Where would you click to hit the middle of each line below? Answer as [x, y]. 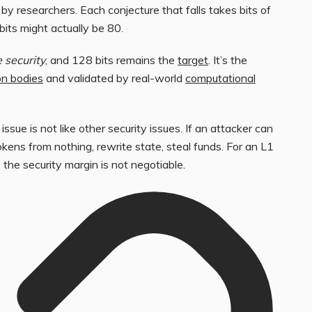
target [193, 60]
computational [220, 78]
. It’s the [228, 60]
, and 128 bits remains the [111, 60]
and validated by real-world [114, 78]
